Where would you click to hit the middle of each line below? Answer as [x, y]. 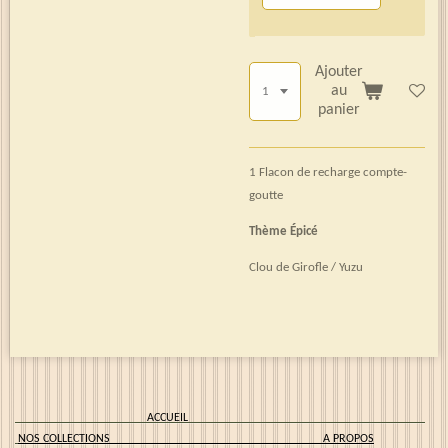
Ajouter [339, 72]
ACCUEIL [278, 418]
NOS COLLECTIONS [170, 439]
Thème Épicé [283, 232]
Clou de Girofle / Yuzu [306, 268]
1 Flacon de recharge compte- [328, 173]
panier [339, 110]
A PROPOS [348, 439]
